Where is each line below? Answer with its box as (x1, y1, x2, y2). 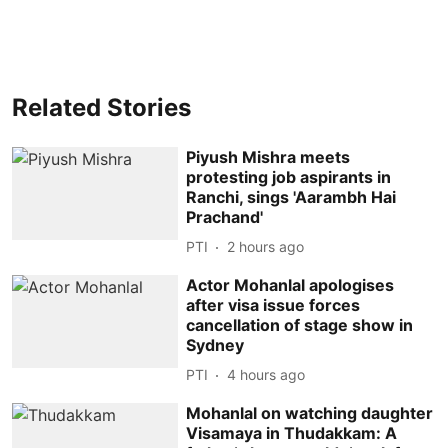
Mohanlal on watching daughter (186, 402, 434, 423)
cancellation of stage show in (186, 314, 414, 335)
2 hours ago (227, 238, 305, 255)
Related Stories (12, 92, 191, 122)
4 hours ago (227, 366, 306, 383)
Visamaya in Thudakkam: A (186, 422, 398, 443)
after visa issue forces (186, 294, 361, 315)
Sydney (186, 334, 245, 355)
